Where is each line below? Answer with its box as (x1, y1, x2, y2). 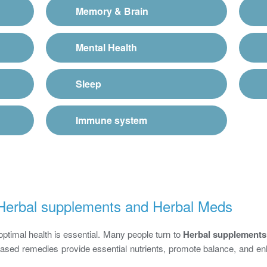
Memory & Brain (76, 4, 149, 18)
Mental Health (76, 40, 138, 54)
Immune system (76, 113, 148, 127)
